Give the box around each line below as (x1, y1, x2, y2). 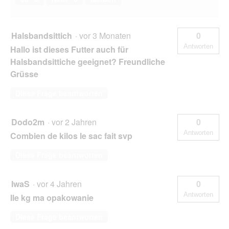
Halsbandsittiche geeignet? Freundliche (10, 56, 165, 68)
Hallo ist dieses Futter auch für (10, 43, 128, 56)
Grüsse (10, 68, 38, 80)
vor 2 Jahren (52, 116, 101, 128)
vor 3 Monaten (79, 30, 135, 42)
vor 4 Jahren (37, 178, 86, 190)
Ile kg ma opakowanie (10, 192, 94, 204)
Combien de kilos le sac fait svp (10, 130, 132, 142)
